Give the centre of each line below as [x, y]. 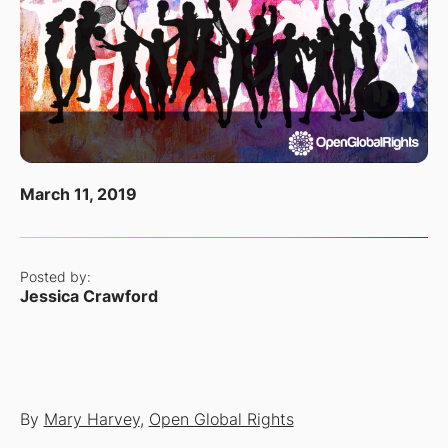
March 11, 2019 [78, 194]
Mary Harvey [91, 420]
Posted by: [55, 276]
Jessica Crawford [88, 296]
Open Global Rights [221, 420]
